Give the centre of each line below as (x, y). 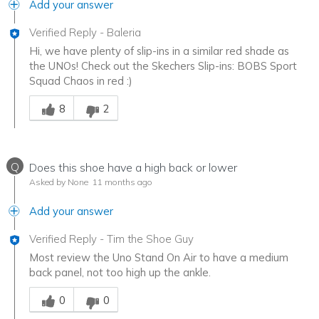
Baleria (124, 33)
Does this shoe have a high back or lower (133, 168)
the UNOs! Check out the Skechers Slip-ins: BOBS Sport (163, 66)
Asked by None (59, 182)
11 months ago (121, 182)
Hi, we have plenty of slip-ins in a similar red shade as (159, 51)
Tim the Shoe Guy (150, 239)
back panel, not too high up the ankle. (120, 273)
